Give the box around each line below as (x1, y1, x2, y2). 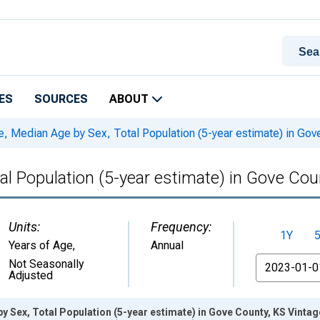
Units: (9, 219, 40, 234)
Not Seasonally (9, 257, 84, 271)
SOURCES (34, 92, 88, 106)
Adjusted (9, 269, 53, 282)
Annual (151, 239, 184, 252)
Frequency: (151, 219, 211, 234)
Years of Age (9, 239, 73, 252)
